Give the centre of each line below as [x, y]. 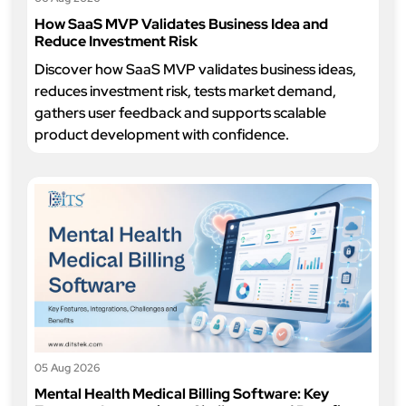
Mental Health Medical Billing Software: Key [182, 394]
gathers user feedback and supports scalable [180, 113]
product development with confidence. [162, 135]
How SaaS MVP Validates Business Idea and [181, 24]
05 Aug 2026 [67, 368]
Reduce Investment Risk [116, 41]
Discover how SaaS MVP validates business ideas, [195, 69]
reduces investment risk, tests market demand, [185, 91]
